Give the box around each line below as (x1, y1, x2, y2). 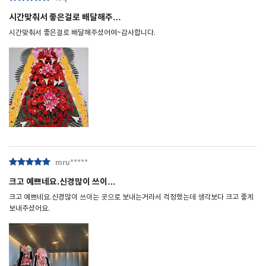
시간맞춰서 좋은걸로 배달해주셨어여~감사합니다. (9, 28, 156, 37)
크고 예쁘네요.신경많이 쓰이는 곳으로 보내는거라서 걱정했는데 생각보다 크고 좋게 (9, 193, 254, 201)
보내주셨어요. (9, 204, 50, 213)
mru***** (55, 158, 88, 167)
